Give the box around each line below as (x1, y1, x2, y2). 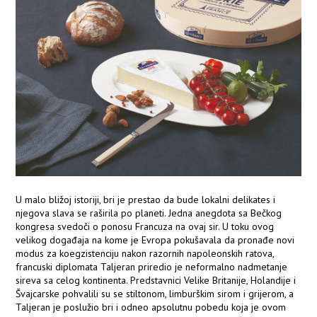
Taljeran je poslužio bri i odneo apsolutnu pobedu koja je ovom (16, 301, 287, 314)
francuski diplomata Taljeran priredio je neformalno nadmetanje (16, 260, 288, 274)
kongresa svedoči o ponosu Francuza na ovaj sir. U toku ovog (16, 220, 275, 234)
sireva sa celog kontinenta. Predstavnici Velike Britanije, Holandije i (16, 274, 296, 287)
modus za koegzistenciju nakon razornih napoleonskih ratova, (16, 247, 275, 260)
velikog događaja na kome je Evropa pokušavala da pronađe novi (16, 234, 295, 247)
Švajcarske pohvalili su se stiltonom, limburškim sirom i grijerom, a (16, 287, 294, 301)
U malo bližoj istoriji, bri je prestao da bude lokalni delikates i (16, 193, 276, 207)
